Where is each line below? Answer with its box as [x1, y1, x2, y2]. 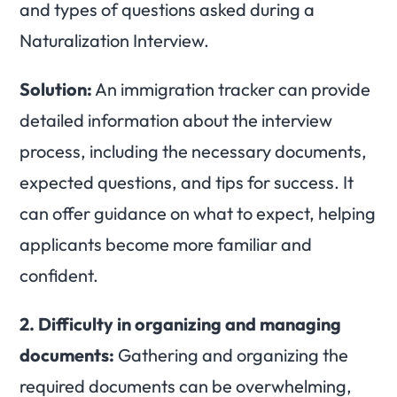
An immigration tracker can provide [92, 78, 370, 101]
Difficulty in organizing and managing [38, 313, 341, 336]
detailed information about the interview [19, 109, 332, 132]
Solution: [19, 78, 92, 101]
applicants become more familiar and [19, 233, 312, 256]
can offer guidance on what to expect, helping [19, 202, 376, 225]
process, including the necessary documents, [19, 140, 367, 163]
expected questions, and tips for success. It [19, 171, 354, 194]
